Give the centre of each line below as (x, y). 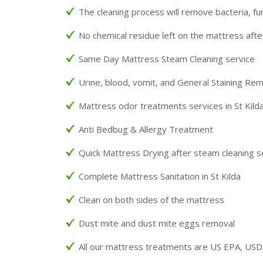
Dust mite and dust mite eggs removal (157, 223)
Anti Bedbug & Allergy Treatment (146, 129)
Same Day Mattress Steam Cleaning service (167, 58)
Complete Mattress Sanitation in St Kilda (160, 176)
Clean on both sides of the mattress (151, 199)
